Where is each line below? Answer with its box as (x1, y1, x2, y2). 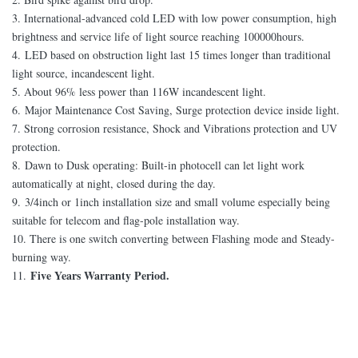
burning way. (12, 249, 71, 265)
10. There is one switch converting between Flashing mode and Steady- (12, 231, 335, 246)
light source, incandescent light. (12, 66, 155, 81)
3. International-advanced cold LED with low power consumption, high (12, 10, 336, 26)
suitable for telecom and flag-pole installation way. (12, 213, 240, 228)
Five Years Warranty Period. (30, 267, 169, 284)
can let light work (221, 157, 304, 173)
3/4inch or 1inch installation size (25, 194, 172, 209)
